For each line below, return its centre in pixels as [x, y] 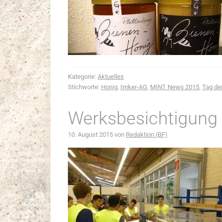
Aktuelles [111, 77]
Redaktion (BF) [147, 135]
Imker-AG [134, 87]
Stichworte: [84, 87]
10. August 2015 [90, 135]
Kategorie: [83, 77]
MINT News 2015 [175, 87]
